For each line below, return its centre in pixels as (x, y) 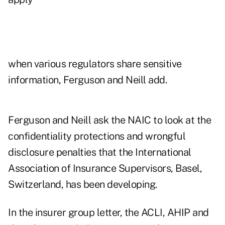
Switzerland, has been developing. (83, 185)
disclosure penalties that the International (100, 152)
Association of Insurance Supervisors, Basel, (105, 168)
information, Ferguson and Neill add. (87, 80)
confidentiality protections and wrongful (97, 136)
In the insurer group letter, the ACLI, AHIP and (108, 213)
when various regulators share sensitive (95, 64)
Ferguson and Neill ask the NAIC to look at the (109, 120)
